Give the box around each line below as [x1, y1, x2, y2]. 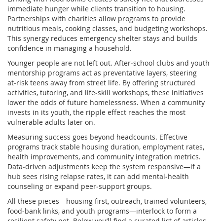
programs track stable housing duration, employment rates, [7, 142, 204, 151]
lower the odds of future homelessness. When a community [7, 97, 205, 107]
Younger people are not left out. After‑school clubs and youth [7, 58, 210, 68]
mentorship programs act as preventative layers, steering [7, 68, 197, 77]
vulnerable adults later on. [7, 117, 95, 127]
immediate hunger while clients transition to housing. [7, 3, 185, 13]
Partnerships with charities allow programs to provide [7, 13, 185, 23]
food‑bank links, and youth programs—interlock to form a [7, 206, 197, 216]
